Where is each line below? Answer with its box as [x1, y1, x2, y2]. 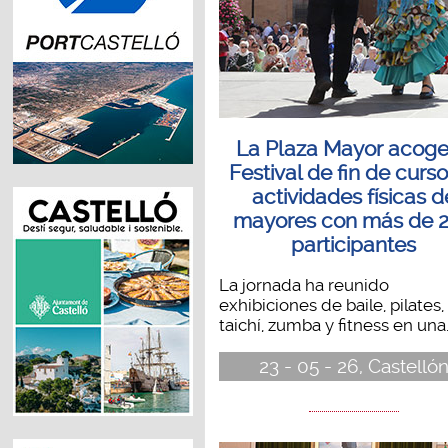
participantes [291, 233, 417, 258]
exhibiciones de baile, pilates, [218, 294, 444, 315]
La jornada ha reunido [218, 274, 389, 295]
